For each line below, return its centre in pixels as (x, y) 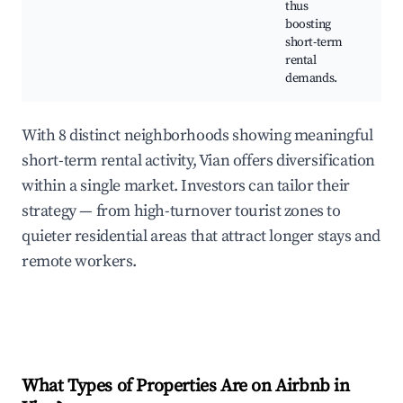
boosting (308, 25)
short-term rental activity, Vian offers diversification (199, 161)
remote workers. (79, 262)
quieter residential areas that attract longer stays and (201, 237)
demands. (311, 79)
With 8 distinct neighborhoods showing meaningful (197, 136)
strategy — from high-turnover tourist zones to (181, 211)
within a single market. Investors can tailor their (186, 186)
